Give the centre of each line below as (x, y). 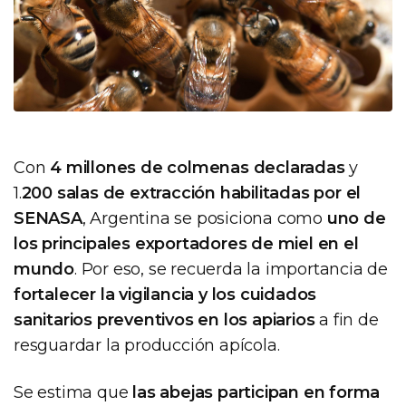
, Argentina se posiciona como (204, 218)
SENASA (48, 218)
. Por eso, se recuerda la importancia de (231, 269)
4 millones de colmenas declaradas (198, 167)
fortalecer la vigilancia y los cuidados (165, 294)
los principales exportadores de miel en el (186, 243)
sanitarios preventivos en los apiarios (164, 319)
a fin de (347, 319)
